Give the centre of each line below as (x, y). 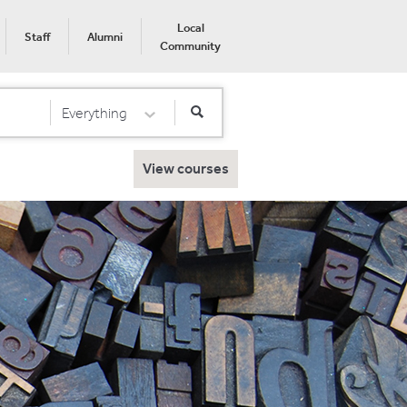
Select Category (97, 117)
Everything (94, 114)
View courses (186, 169)
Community (190, 46)
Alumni (105, 37)
